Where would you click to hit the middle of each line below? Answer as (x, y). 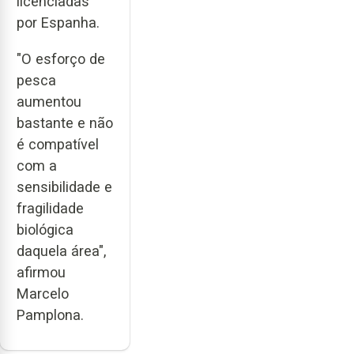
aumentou (49, 102)
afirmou (41, 273)
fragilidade (50, 209)
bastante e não (65, 123)
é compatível (58, 145)
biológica (45, 230)
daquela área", (61, 251)
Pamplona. (50, 315)
